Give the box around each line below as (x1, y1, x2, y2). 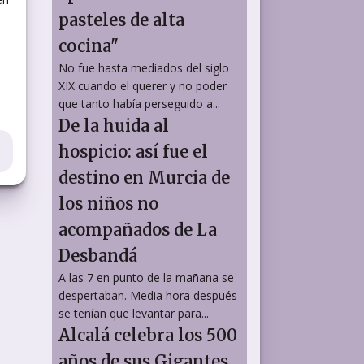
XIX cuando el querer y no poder (58, 77, 227, 93)
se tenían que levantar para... (58, 305, 209, 321)
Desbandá (58, 245, 137, 266)
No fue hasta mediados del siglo (58, 59, 229, 76)
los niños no (58, 193, 158, 214)
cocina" (58, 35, 119, 56)
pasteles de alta (58, 9, 184, 30)
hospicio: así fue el (58, 141, 208, 162)
